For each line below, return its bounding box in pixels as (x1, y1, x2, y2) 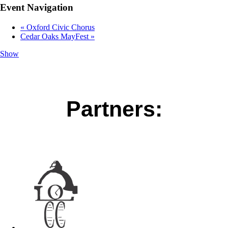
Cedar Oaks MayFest (20, 32, 91, 41)
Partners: (66, 96, 162, 121)
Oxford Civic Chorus (24, 22, 95, 32)
